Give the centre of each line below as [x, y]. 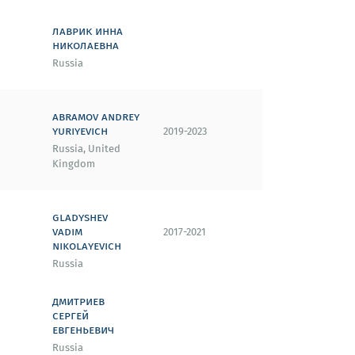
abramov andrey [96, 116]
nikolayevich [87, 245]
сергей [71, 315]
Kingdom [74, 164]
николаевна [86, 44]
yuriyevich [80, 130]
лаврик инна [88, 30]
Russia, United [86, 149]
